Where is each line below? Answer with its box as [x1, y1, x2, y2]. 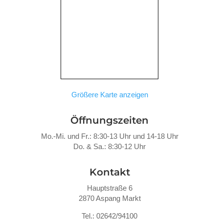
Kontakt [89, 166, 130, 178]
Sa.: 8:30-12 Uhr [93, 142, 146, 151]
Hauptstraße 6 [87, 183, 132, 192]
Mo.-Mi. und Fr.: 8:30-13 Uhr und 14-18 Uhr [41, 131, 178, 140]
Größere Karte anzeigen [71, 90, 148, 99]
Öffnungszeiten [70, 114, 149, 126]
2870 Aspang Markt [78, 194, 141, 202]
